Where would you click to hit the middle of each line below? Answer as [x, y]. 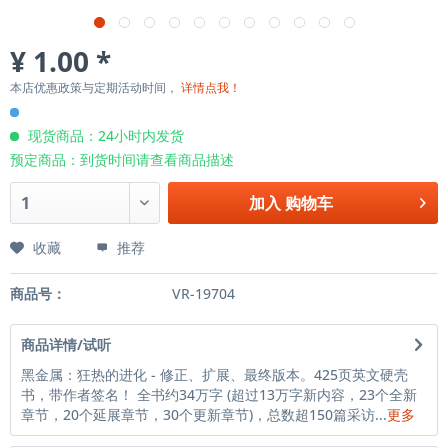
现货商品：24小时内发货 [104, 135]
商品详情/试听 [66, 344]
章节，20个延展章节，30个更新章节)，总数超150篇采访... [204, 414]
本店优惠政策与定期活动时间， [95, 87]
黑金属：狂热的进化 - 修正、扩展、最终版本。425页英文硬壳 [214, 374]
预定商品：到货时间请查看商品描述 [122, 159]
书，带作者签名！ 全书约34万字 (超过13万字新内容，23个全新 [219, 394]
